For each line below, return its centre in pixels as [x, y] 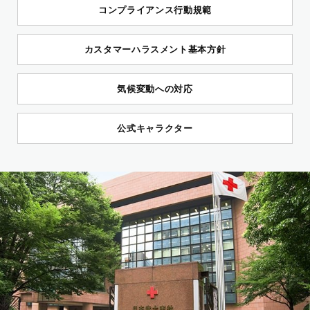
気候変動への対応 [155, 89]
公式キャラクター [155, 128]
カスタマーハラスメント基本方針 [155, 49]
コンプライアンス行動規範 [155, 10]
